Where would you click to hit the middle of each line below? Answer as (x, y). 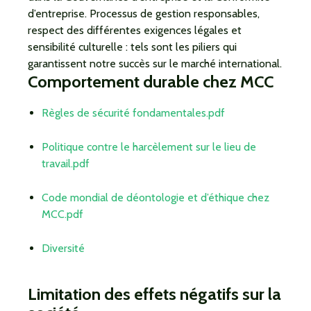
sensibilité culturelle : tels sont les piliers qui (132, 47)
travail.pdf (66, 163)
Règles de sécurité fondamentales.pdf (133, 113)
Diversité (63, 248)
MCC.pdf (62, 214)
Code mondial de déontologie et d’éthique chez (155, 197)
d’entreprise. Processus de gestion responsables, (144, 14)
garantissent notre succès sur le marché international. (155, 64)
